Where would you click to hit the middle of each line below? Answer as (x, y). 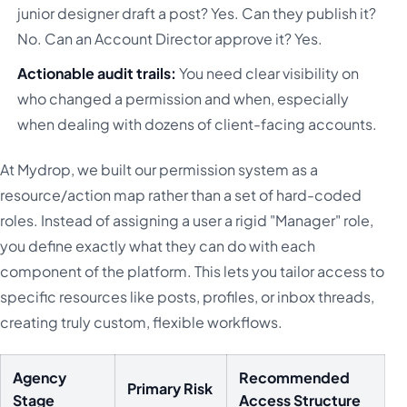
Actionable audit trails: (97, 73)
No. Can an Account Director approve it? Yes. (170, 38)
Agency (40, 378)
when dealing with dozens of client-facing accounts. (198, 124)
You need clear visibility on (268, 73)
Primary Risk (170, 389)
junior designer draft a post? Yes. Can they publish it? (197, 13)
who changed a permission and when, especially (184, 98)
